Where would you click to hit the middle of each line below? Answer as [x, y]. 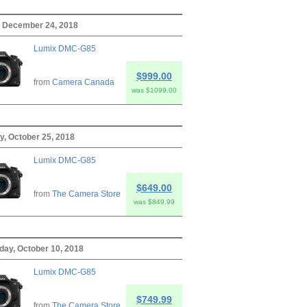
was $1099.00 [154, 90]
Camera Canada [83, 82]
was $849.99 [154, 201]
